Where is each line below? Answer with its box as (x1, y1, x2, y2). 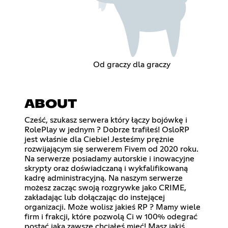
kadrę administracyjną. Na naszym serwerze (24, 174, 183, 183)
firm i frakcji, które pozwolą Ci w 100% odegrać (24, 213, 197, 221)
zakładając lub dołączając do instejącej (24, 193, 165, 202)
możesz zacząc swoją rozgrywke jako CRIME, (24, 184, 186, 192)
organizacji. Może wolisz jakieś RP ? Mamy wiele (24, 203, 201, 212)
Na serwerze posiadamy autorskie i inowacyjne (24, 155, 194, 163)
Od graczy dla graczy (93, 61, 170, 69)
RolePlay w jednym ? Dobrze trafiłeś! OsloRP (24, 126, 189, 134)
